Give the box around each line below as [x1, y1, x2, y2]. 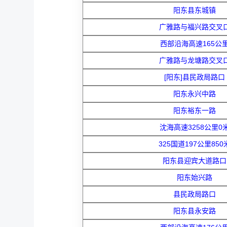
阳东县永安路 [173, 206, 216, 215]
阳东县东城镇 [173, 6, 216, 14]
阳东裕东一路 [173, 106, 216, 115]
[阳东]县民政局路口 [164, 72, 225, 81]
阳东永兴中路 [173, 89, 216, 98]
